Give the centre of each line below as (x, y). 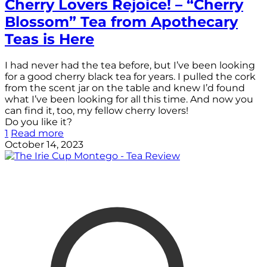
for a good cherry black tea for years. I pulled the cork (130, 76)
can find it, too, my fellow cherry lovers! (97, 110)
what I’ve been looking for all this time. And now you (129, 99)
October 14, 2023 (44, 144)
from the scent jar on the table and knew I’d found (125, 88)
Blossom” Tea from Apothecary (121, 21)
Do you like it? (38, 122)
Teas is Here (49, 39)
